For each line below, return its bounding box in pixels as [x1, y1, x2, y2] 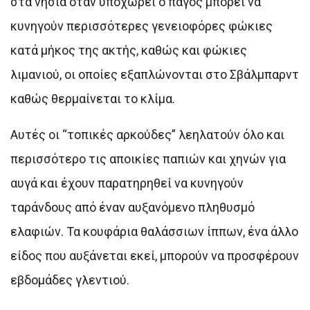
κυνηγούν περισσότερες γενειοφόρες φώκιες [10, 18, 273, 33]
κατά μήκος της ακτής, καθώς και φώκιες [10, 42, 247, 57]
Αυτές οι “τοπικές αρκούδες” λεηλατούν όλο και [10, 127, 284, 142]
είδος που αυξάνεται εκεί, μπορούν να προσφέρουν [10, 248, 299, 263]
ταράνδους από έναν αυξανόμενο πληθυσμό [10, 199, 255, 215]
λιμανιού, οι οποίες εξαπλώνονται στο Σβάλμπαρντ [10, 66, 299, 82]
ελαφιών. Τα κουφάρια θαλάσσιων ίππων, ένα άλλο [10, 224, 298, 239]
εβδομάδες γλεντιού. [10, 272, 129, 287]
